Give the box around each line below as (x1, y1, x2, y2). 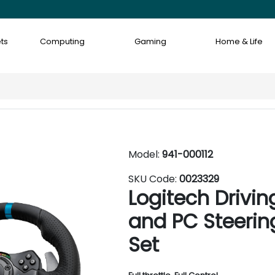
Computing (39, 36, 85, 47)
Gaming (134, 36, 167, 47)
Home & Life (215, 36, 263, 47)
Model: (128, 147, 162, 161)
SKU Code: (128, 172, 179, 186)
